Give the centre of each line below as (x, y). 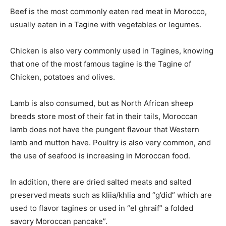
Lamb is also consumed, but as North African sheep (102, 103)
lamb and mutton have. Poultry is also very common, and (110, 143)
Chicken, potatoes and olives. (63, 77)
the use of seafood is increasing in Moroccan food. (100, 156)
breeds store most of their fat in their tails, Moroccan (104, 116)
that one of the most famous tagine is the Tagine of (101, 64)
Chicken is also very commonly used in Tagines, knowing (112, 51)
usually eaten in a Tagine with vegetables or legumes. (106, 24)
